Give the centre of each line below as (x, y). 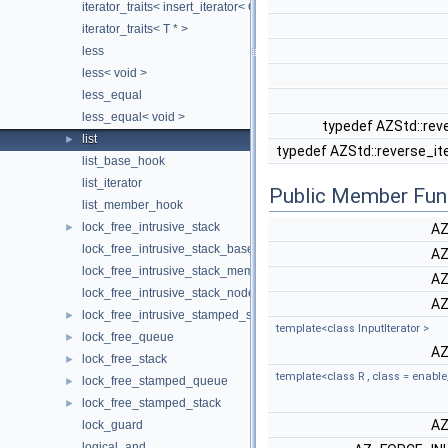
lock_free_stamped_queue (155, 381)
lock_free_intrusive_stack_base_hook (185, 249)
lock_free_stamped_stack (151, 403)
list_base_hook (123, 161)
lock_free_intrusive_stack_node (168, 293)
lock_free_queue (128, 337)
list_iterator (112, 183)
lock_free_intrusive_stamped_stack (178, 315)
